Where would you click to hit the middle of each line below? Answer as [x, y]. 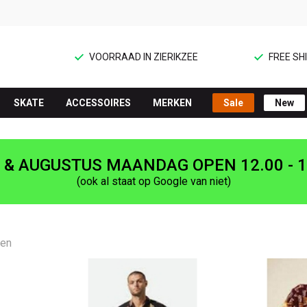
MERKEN [172, 103]
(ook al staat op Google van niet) [153, 182]
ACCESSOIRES [98, 103]
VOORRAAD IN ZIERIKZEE [143, 57]
